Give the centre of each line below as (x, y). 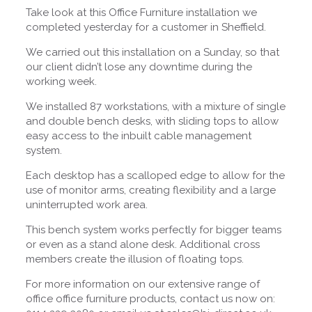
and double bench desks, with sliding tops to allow (152, 121)
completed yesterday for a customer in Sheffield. (147, 27)
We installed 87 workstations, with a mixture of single (155, 106)
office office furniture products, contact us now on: (150, 298)
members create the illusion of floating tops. (134, 259)
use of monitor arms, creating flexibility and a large (150, 190)
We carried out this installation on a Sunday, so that (152, 52)
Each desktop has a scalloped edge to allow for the (155, 175)
